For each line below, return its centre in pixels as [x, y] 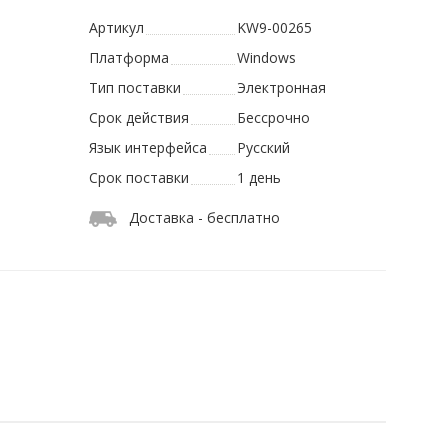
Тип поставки [135, 88]
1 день [258, 178]
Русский [263, 148]
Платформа [129, 58]
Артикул [117, 28]
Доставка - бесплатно [205, 218]
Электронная [281, 88]
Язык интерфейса [148, 148]
